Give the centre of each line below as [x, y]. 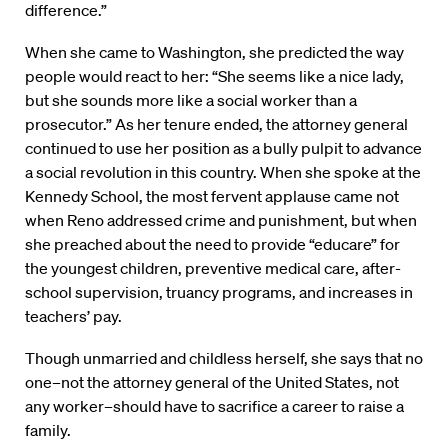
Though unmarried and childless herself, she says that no [224, 358]
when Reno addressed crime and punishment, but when [221, 220]
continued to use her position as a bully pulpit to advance [223, 148]
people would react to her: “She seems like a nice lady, [214, 76]
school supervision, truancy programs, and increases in [219, 292]
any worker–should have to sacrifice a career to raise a [214, 406]
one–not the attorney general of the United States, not [212, 382]
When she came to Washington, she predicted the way [214, 52]
